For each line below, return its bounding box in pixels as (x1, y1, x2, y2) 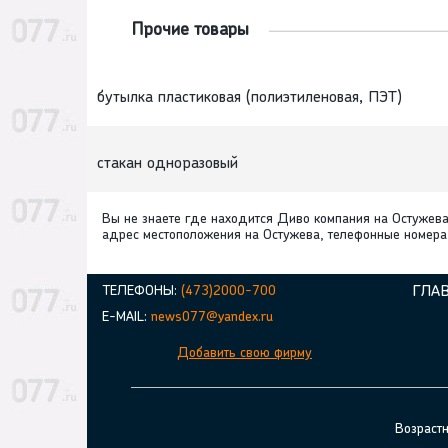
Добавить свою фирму (177, 346, 312, 362)
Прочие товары (132, 21, 249, 41)
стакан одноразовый (97, 156, 238, 173)
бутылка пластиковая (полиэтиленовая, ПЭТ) (97, 90, 402, 107)
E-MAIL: (102, 310, 151, 326)
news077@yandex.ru (151, 310, 273, 326)
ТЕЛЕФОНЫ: (102, 284, 181, 300)
